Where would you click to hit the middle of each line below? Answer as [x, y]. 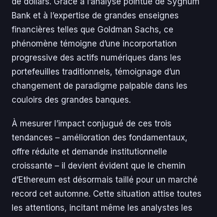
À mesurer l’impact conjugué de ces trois [92, 124]
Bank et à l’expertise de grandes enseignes [95, 16]
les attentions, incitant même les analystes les [102, 208]
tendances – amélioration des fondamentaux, [100, 138]
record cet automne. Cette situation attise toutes [107, 194]
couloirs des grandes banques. [71, 100]
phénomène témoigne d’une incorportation [94, 44]
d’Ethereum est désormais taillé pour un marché [105, 180]
